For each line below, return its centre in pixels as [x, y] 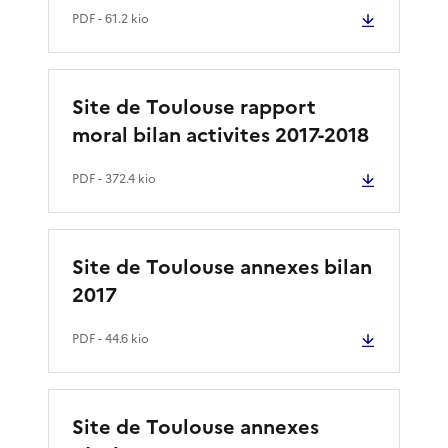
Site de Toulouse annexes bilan [222, 266]
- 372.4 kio [125, 178]
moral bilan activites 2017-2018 [220, 134]
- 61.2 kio [122, 18]
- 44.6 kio [122, 338]
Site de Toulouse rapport [194, 106]
